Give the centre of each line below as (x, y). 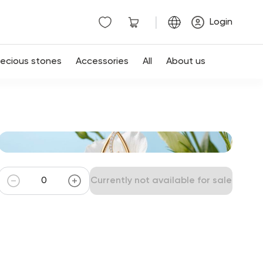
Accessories (102, 62)
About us (186, 62)
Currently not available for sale (161, 181)
